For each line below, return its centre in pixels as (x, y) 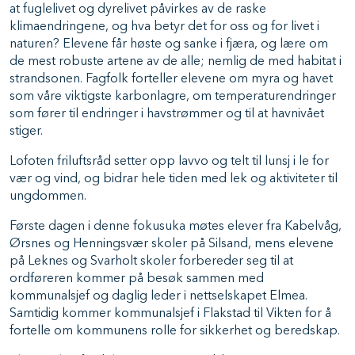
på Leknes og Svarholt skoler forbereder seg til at (151, 261)
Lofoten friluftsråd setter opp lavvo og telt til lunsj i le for (169, 162)
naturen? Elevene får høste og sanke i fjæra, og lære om (169, 44)
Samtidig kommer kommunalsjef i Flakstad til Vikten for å (170, 314)
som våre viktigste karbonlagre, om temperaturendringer (173, 97)
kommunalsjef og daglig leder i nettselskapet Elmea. (158, 296)
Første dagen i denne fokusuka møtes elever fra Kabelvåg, (176, 227)
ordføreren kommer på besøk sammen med (137, 279)
